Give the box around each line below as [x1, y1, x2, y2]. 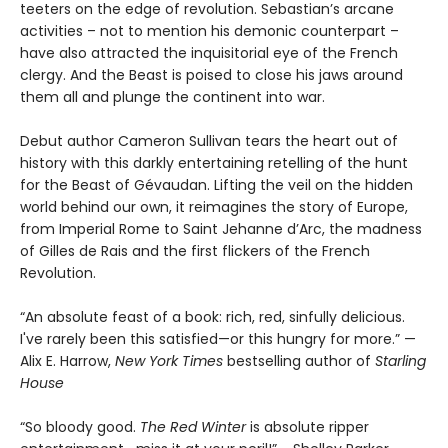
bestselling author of [223, 350, 375, 371]
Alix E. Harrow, [20, 350, 115, 371]
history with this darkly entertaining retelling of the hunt [20, 152, 408, 173]
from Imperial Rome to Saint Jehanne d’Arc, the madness [20, 218, 422, 239]
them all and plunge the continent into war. [20, 86, 325, 107]
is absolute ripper [246, 416, 369, 437]
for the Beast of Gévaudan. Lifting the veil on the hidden [20, 174, 413, 195]
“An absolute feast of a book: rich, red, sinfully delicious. [20, 306, 405, 327]
